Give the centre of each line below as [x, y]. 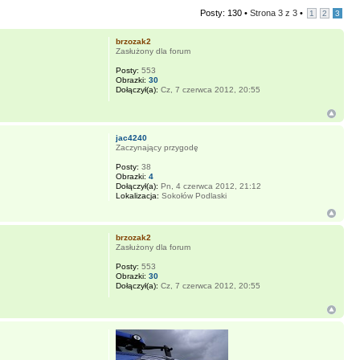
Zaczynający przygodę [157, 147]
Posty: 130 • [225, 13]
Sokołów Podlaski [192, 196]
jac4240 [131, 138]
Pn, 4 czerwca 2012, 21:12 [209, 186]
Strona [264, 13]
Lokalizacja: [137, 196]
